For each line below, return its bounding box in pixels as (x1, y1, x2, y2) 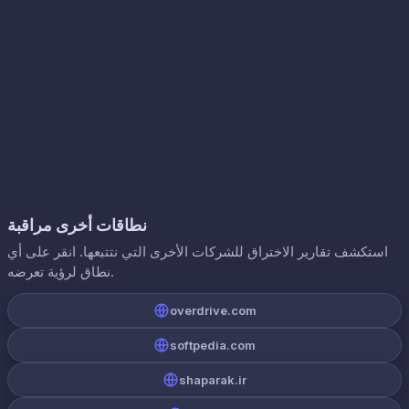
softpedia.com (170, 338, 256, 352)
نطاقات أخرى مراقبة (7, 215, 147, 235)
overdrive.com (169, 303, 257, 318)
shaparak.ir (179, 372, 246, 387)
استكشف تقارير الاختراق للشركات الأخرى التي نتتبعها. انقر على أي (7, 243, 388, 260)
